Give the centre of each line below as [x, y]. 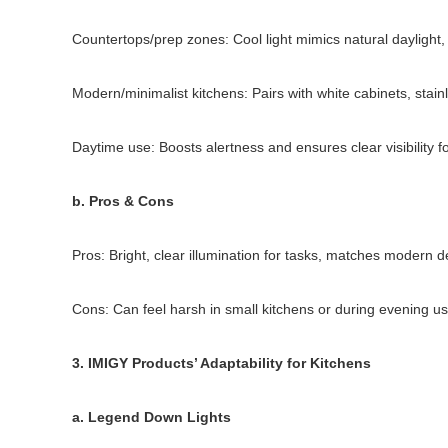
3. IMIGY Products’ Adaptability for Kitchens [221, 363]
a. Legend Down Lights [151, 417]
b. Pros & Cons [123, 201]
